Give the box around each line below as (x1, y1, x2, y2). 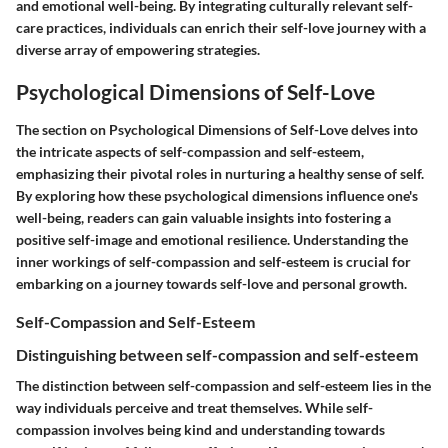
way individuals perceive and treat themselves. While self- (16, 398, 373, 416)
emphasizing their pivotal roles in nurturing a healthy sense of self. (16, 164, 424, 182)
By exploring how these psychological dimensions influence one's (16, 186, 418, 204)
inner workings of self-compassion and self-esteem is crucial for (16, 252, 411, 270)
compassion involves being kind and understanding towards (16, 420, 385, 438)
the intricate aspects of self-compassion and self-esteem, (16, 142, 364, 160)
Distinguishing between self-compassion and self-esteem (16, 344, 418, 364)
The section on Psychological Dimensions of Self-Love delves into (16, 120, 418, 138)
